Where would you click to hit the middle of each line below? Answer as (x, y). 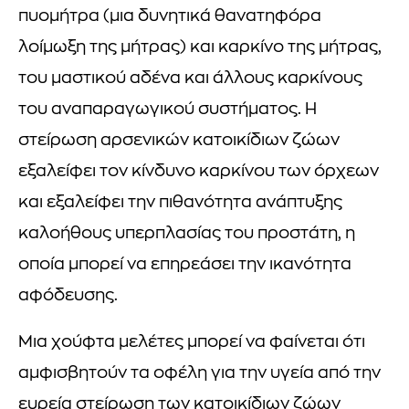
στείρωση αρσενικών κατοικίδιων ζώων (179, 141)
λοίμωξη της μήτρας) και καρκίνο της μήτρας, (200, 47)
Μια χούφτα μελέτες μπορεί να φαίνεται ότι (192, 342)
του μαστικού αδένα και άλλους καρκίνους (190, 79)
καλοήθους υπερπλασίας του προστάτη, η (187, 234)
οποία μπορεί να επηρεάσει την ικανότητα (185, 265)
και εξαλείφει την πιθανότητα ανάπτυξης (180, 203)
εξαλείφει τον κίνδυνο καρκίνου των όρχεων (199, 172)
